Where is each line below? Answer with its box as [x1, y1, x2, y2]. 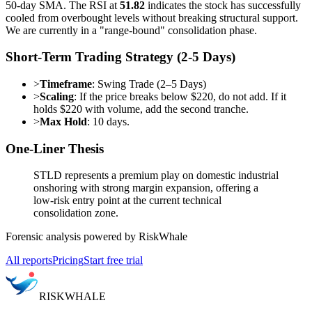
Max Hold [40, 115, 87, 127]
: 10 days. [87, 115, 130, 127]
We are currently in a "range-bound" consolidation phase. [6, 24, 257, 36]
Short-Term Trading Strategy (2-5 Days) [6, 49, 235, 65]
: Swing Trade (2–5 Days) [92, 77, 206, 90]
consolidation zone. [33, 207, 118, 219]
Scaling [40, 90, 74, 102]
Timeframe [40, 77, 92, 90]
